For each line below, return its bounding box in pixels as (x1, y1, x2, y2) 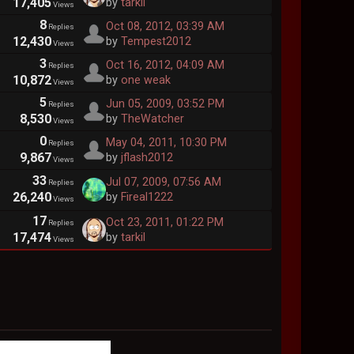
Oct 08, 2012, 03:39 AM (105, 19, 224, 33)
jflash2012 (120, 150, 173, 164)
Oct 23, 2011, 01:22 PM (105, 216, 224, 230)
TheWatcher (120, 111, 184, 126)
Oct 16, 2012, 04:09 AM (105, 58, 224, 72)
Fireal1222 (120, 190, 173, 205)
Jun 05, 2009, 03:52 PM (105, 96, 224, 111)
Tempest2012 (120, 34, 191, 48)
